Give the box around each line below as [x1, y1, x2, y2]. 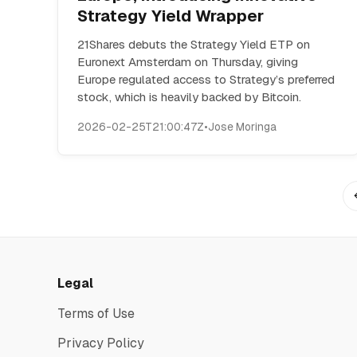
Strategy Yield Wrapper [77, 6, 264, 26]
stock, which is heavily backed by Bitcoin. [77, 89, 301, 104]
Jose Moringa [208, 120, 277, 134]
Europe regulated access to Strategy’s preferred [77, 72, 335, 87]
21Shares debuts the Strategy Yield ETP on [77, 37, 310, 52]
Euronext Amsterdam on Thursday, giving [77, 54, 298, 69]
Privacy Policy [57, 335, 144, 351]
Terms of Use [57, 305, 135, 322]
